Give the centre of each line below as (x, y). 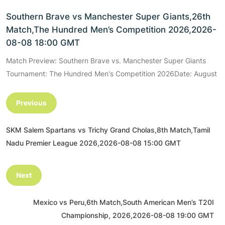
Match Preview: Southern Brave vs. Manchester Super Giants (106, 61)
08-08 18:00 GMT (43, 43)
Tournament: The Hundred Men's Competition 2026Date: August (111, 74)
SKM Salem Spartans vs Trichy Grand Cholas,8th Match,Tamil (108, 130)
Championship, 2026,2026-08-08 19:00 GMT (138, 215)
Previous (31, 103)
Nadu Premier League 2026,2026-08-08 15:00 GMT (93, 143)
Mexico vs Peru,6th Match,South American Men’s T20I (124, 202)
